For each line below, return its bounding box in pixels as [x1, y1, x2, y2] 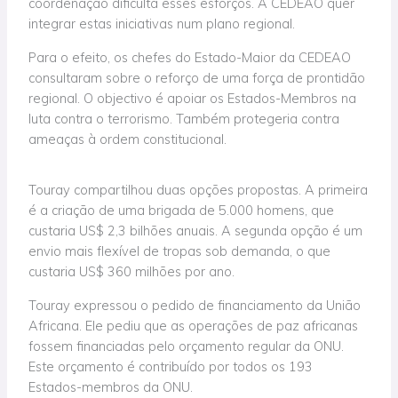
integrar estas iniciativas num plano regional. [28, 15, 296, 33]
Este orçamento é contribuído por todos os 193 [28, 357, 314, 375]
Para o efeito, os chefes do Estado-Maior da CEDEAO [28, 48, 352, 66]
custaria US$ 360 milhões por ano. [28, 263, 235, 281]
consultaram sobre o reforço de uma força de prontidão [28, 68, 366, 86]
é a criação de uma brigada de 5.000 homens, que [28, 202, 335, 219]
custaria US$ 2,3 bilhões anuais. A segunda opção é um [28, 222, 363, 240]
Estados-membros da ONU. [28, 378, 194, 395]
